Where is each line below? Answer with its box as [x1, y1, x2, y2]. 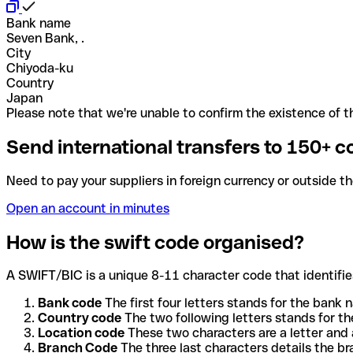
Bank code [38, 295, 102, 311]
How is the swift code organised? [6, 231, 304, 253]
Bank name [6, 15, 71, 31]
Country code [38, 310, 121, 326]
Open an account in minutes [6, 200, 169, 216]
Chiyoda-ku [6, 60, 73, 76]
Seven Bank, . [6, 30, 84, 46]
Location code [38, 325, 124, 341]
